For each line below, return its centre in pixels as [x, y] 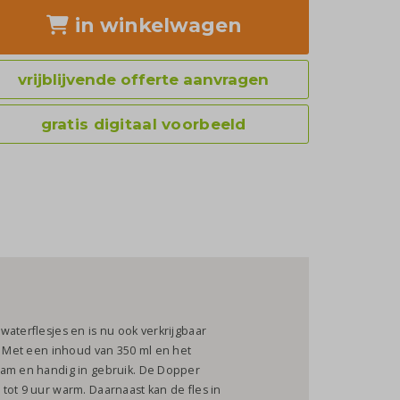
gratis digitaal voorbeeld [143, 124]
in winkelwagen [155, 25]
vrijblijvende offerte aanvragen [144, 79]
